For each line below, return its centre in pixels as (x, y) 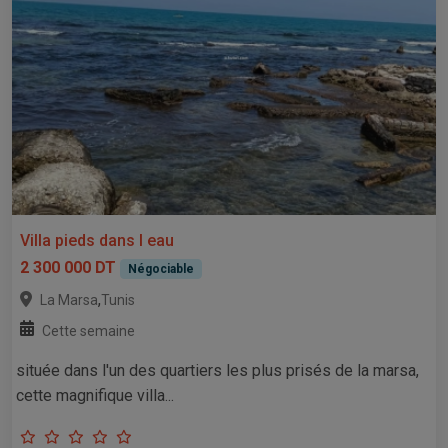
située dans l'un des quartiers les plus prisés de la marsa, (217, 371)
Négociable (160, 269)
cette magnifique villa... (95, 396)
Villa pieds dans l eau (97, 241)
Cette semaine (88, 331)
